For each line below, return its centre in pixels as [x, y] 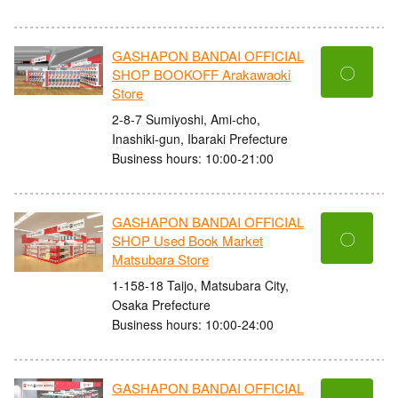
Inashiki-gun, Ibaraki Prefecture [200, 138]
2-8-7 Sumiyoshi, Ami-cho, [186, 119]
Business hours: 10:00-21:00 [193, 158]
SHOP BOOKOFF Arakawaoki [201, 75]
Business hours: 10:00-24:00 [193, 324]
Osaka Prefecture [161, 304]
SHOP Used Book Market [187, 241]
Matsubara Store [160, 259]
